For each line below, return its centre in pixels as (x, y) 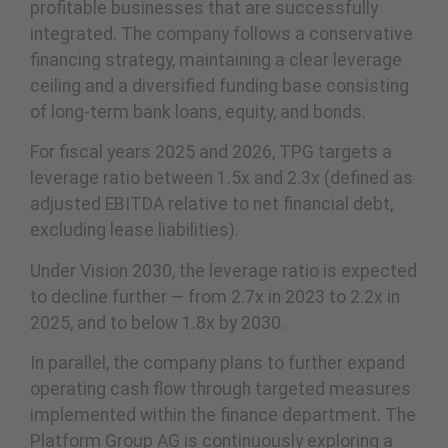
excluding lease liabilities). (134, 230)
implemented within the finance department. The (223, 415)
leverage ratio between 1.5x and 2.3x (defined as (221, 178)
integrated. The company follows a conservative (221, 34)
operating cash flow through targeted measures (220, 389)
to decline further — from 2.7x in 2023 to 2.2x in (215, 296)
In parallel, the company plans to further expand (217, 363)
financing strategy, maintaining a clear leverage (216, 60)
